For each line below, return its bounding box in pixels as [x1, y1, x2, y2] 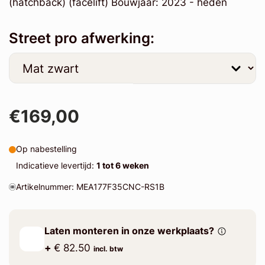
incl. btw [93, 244, 123, 253]
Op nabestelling [15, 144, 77, 154]
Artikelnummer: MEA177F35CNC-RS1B [15, 182, 164, 192]
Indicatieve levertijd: [15, 160, 96, 171]
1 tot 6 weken [96, 160, 149, 171]
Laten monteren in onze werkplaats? [44, 225, 214, 237]
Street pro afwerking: [9, 29, 154, 47]
